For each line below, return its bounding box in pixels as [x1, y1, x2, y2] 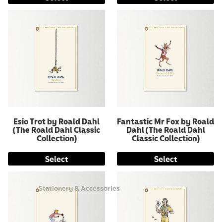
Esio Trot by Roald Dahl [13, 114, 100, 128]
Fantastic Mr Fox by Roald [117, 114, 214, 128]
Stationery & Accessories [39, 182, 120, 194]
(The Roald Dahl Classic [13, 122, 100, 136]
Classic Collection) [131, 131, 200, 145]
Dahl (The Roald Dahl [126, 122, 205, 136]
